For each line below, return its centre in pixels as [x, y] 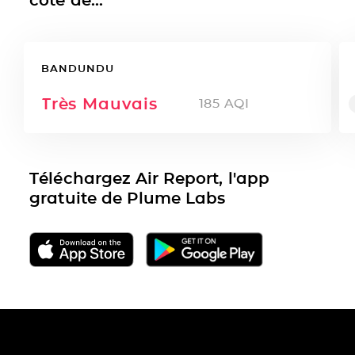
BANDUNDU [78, 68]
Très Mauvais [99, 103]
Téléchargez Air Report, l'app [149, 178]
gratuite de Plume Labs [128, 198]
